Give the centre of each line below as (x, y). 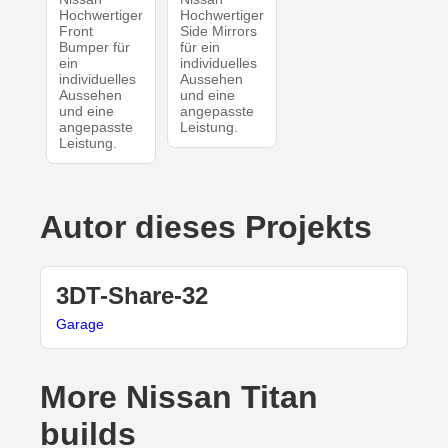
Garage (80, 324)
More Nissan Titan (179, 397)
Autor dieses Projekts (206, 227)
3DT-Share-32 (132, 296)
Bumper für (94, 47)
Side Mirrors (218, 31)
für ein (199, 47)
